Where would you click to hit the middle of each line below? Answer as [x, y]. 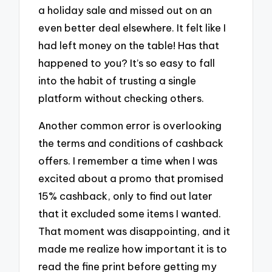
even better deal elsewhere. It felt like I [132, 27]
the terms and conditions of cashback [131, 143]
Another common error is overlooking [130, 125]
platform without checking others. [121, 98]
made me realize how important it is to [133, 248]
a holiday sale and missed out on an [125, 10]
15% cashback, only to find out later [126, 195]
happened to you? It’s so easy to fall [127, 63]
